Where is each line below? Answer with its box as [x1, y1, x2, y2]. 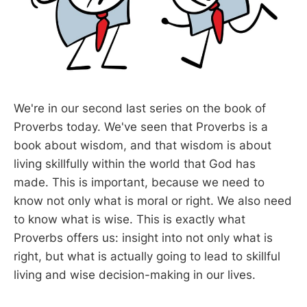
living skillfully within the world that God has [14, 156, 256, 171]
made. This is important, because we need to [14, 175, 265, 189]
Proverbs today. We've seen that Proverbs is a [14, 119, 268, 134]
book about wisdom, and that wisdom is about [14, 138, 271, 152]
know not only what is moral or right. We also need [14, 193, 292, 208]
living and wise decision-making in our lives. [14, 267, 256, 282]
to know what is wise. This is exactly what [14, 212, 245, 226]
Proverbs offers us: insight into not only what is [14, 230, 273, 245]
